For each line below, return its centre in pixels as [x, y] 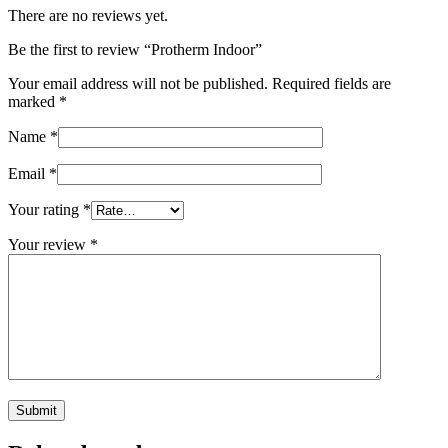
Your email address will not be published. [138, 83]
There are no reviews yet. [88, 15]
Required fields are [331, 83]
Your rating [45, 209]
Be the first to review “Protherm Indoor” [135, 49]
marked [33, 101]
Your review [49, 244]
